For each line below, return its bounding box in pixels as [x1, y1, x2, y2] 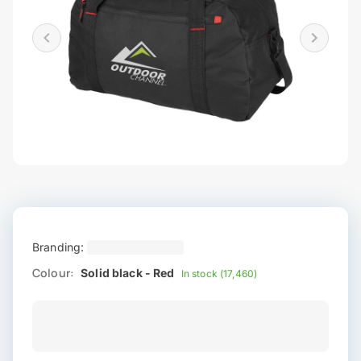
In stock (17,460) [180, 268, 258, 280]
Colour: [32, 265, 75, 281]
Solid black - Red [81, 266, 175, 280]
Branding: [32, 240, 85, 255]
